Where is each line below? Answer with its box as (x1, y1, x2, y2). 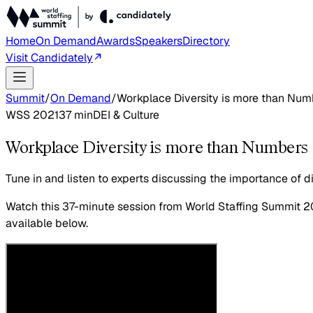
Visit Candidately (6, 50, 93, 65)
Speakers (135, 34, 182, 48)
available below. (6, 215, 88, 231)
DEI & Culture (93, 108, 159, 122)
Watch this (6, 198, 59, 214)
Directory (182, 34, 230, 48)
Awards (96, 34, 135, 48)
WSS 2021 (6, 108, 59, 122)
